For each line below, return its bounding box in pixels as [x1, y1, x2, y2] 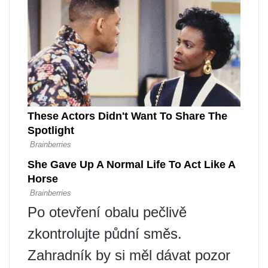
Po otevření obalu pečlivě [28, 203, 187, 220]
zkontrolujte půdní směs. [28, 225, 182, 242]
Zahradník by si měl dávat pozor [28, 246, 230, 263]
